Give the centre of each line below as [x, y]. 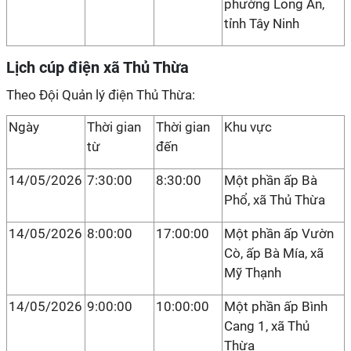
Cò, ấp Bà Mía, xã [274, 253]
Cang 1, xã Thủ [267, 326]
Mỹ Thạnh [253, 273]
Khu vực [248, 127]
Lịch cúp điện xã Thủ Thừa [98, 67]
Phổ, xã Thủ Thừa [275, 200]
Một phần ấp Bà [271, 180]
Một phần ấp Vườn [279, 233]
